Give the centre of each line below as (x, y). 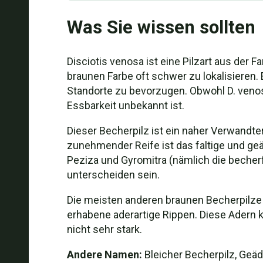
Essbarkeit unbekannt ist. (125, 105)
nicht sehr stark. (104, 229)
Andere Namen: (104, 254)
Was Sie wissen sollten (161, 27)
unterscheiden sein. (113, 175)
